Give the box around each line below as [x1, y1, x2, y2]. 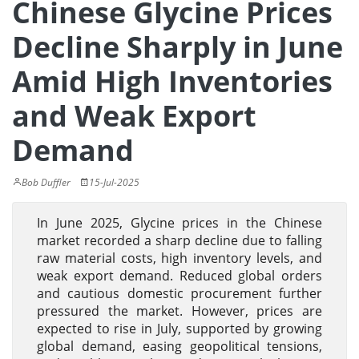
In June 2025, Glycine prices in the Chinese [37, 214, 322, 232]
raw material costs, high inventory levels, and [37, 249, 322, 267]
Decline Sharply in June [12, 27, 343, 67]
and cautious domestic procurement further [37, 284, 322, 302]
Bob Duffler [22, 175, 71, 189]
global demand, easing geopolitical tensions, [37, 337, 322, 355]
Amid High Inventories [12, 62, 333, 101]
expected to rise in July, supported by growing [37, 320, 322, 337]
